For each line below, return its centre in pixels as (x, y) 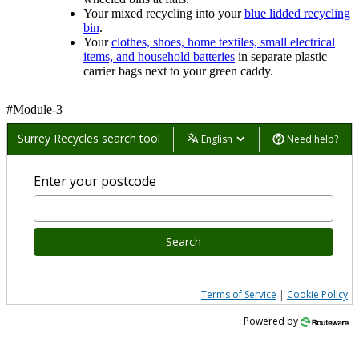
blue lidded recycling (297, 13)
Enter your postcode (95, 181)
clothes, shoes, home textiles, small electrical (223, 42)
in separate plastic (281, 56)
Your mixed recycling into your (164, 13)
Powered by (272, 321)
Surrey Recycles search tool (89, 138)
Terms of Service (239, 294)
